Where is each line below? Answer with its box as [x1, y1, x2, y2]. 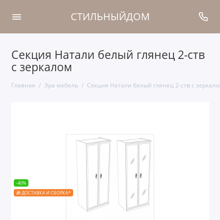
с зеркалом [11, 59, 72, 75]
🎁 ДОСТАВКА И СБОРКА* [16, 190, 71, 196]
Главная [11, 81, 35, 89]
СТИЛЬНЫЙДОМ [70, 10, 150, 24]
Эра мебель [44, 81, 78, 89]
